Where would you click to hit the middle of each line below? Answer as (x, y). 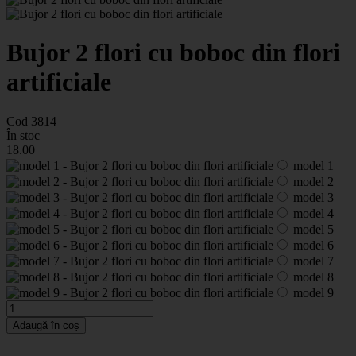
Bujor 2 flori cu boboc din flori (173, 53)
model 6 (312, 245)
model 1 (312, 165)
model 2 (312, 181)
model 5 (312, 229)
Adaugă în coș (46, 325)
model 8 (312, 277)
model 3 (312, 197)
